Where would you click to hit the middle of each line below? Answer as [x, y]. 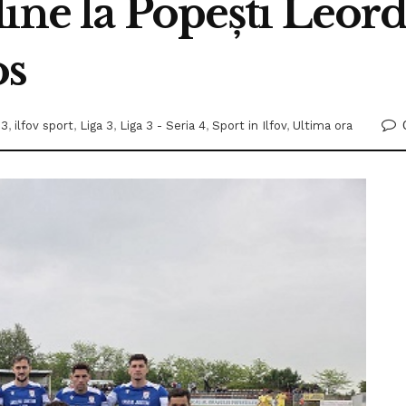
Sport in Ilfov [249, 126]
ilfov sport [44, 126]
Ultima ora [323, 126]
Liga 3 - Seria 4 [163, 126]
